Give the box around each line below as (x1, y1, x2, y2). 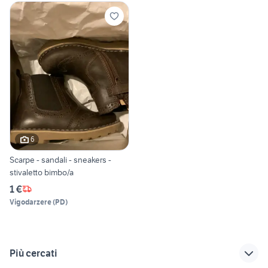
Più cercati (10, 246, 57, 259)
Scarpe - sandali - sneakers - (10, 154, 111, 165)
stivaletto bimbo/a (10, 166, 74, 178)
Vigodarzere (10, 197, 51, 206)
